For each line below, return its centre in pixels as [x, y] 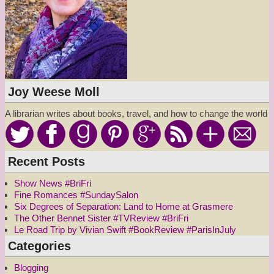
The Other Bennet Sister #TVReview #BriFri [101, 218]
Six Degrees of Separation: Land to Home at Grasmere [124, 206]
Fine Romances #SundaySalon [76, 194]
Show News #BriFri [53, 183]
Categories [39, 246]
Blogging [31, 267]
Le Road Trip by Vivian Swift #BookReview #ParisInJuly [125, 229]
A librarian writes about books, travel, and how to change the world [136, 113]
